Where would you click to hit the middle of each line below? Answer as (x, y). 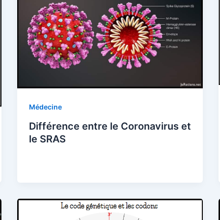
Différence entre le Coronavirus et (110, 126)
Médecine (45, 107)
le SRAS (47, 139)
